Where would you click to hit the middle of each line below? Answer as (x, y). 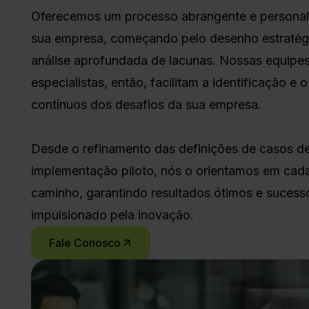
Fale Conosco (84, 243)
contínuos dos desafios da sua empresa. (147, 104)
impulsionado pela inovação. (113, 215)
